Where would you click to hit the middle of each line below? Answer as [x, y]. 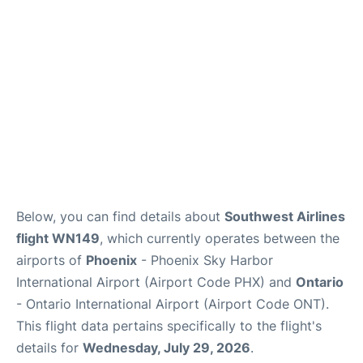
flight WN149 [58, 238]
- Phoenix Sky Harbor [205, 260]
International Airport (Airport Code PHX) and [156, 282]
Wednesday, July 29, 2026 [167, 347]
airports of [51, 260]
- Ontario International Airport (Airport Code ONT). [173, 303]
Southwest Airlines [285, 216]
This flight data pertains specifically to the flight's [169, 325]
